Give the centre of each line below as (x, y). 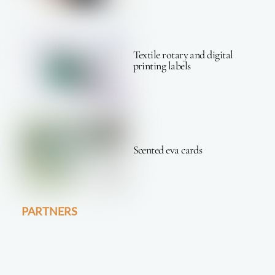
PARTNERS (50, 211)
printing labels (162, 66)
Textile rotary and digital (183, 55)
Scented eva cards (168, 149)
